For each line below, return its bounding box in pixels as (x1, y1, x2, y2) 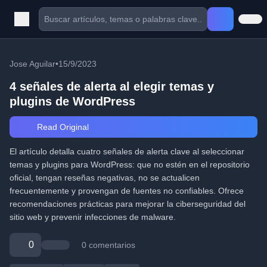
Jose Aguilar (10, 59, 55, 69)
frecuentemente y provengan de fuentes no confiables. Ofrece (10, 186, 244, 195)
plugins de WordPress (10, 95, 135, 108)
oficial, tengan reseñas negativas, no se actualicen (10, 173, 200, 182)
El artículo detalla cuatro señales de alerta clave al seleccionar (10, 147, 244, 156)
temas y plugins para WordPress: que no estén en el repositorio (10, 160, 250, 169)
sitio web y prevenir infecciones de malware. (10, 212, 176, 222)
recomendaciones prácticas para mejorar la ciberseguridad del (10, 199, 246, 209)
